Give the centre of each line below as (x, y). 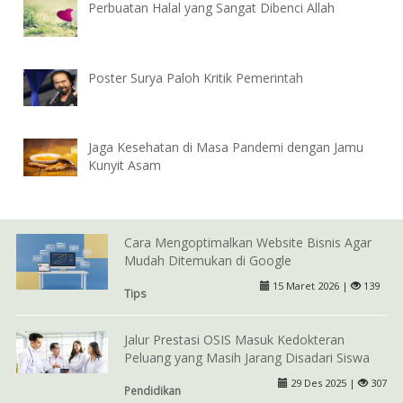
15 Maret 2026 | (310, 285)
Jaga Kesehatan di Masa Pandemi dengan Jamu (226, 148)
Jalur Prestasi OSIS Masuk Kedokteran (234, 339)
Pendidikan (152, 390)
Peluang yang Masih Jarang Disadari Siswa (246, 357)
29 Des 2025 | (323, 382)
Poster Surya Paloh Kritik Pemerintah (196, 77)
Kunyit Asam (125, 166)
